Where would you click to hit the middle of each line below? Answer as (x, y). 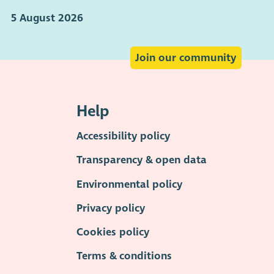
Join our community (186, 57)
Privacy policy (111, 208)
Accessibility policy (124, 136)
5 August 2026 (47, 18)
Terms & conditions (124, 256)
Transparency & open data (142, 160)
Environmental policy (130, 184)
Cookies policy (113, 232)
